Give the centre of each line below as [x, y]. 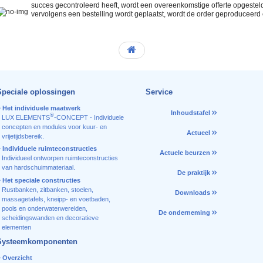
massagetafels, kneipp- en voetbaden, [56, 199]
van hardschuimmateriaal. [38, 168]
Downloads [192, 192]
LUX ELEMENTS [26, 117]
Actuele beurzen [185, 152]
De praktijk [193, 172]
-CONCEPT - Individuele [89, 117]
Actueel [198, 132]
